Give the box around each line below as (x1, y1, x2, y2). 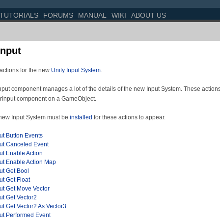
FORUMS (43, 11, 73, 19)
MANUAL (78, 11, 107, 19)
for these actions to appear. (94, 114, 165, 121)
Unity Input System (51, 67, 101, 74)
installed (70, 114, 94, 121)
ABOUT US (131, 11, 166, 19)
